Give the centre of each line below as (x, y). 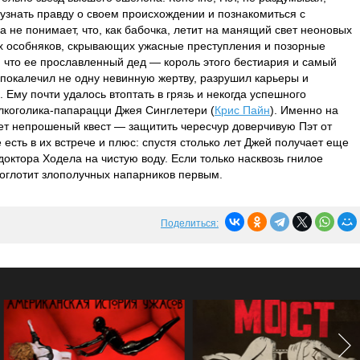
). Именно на (304, 110)
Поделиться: (190, 223)
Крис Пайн (242, 110)
